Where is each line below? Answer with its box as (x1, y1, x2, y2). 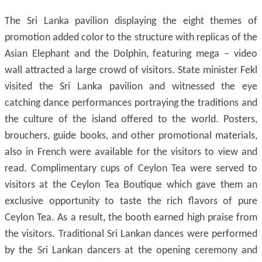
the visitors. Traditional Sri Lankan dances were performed (5, 229, 257, 240)
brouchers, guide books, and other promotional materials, (5, 130, 257, 142)
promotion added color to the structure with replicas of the (5, 32, 257, 43)
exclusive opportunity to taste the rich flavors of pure (5, 196, 257, 207)
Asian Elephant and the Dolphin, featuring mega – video (5, 49, 257, 60)
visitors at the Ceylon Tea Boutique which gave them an (5, 180, 257, 191)
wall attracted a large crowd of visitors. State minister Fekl (5, 65, 257, 76)
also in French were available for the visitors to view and (5, 147, 257, 158)
